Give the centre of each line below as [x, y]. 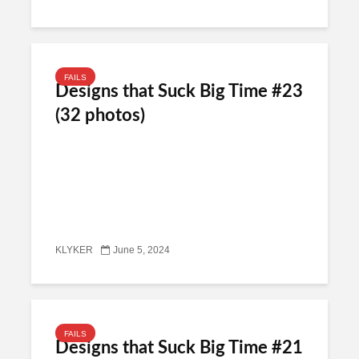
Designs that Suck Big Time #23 [179, 91]
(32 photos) [100, 115]
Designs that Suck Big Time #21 [179, 348]
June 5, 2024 [141, 250]
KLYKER [74, 250]
